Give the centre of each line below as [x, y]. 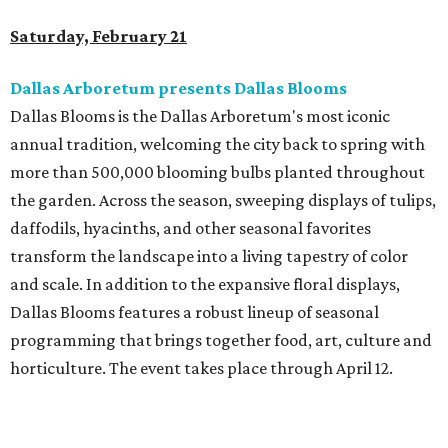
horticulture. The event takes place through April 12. [201, 368]
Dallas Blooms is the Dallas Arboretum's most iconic [200, 116]
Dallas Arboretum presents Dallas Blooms [178, 88]
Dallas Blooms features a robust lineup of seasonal [194, 312]
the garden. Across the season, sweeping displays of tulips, [223, 200]
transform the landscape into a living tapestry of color [209, 256]
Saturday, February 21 [98, 36]
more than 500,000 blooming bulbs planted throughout [217, 172]
